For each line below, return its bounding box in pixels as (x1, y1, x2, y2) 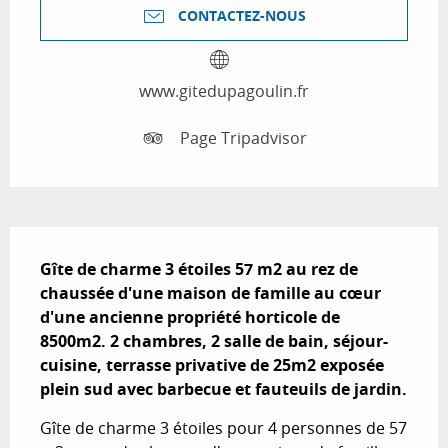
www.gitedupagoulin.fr (139, 80, 309, 103)
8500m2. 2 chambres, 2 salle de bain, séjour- (40, 330, 388, 353)
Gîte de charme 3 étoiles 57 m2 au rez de (40, 258, 358, 281)
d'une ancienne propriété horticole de (40, 306, 340, 329)
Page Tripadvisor (180, 126, 307, 149)
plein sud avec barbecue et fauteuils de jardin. (40, 378, 407, 401)
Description (10, 227, 130, 256)
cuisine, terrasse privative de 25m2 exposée (40, 354, 384, 377)
